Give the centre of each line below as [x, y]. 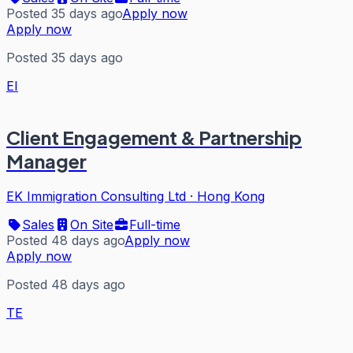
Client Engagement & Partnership [154, 137]
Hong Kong [231, 197]
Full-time [155, 225]
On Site [92, 225]
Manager [46, 161]
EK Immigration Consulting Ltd [96, 197]
